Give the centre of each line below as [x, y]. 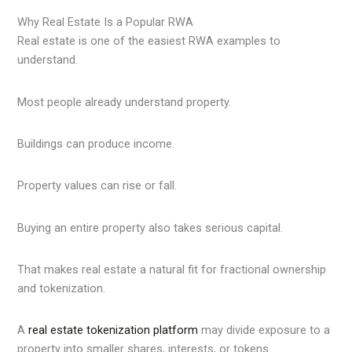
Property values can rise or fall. [97, 186]
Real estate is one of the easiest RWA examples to [149, 41]
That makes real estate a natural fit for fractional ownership [172, 269]
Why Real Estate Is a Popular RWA [106, 22]
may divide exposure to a [264, 330]
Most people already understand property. [125, 102]
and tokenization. [62, 288]
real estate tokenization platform [114, 330]
